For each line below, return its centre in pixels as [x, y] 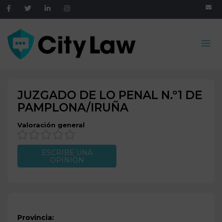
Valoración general [51, 125]
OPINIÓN [67, 160]
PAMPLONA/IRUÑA [73, 108]
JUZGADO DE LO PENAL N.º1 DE [110, 95]
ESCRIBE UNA [67, 153]
